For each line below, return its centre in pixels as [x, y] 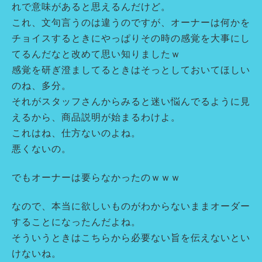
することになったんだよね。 [76, 222]
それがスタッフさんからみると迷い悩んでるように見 [131, 101]
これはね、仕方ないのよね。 [76, 133]
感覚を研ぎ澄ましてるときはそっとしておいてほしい [131, 70]
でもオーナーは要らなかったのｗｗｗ [96, 177]
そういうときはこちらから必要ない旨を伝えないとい [131, 237]
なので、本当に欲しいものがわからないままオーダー [131, 206]
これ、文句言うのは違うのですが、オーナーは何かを [131, 22]
